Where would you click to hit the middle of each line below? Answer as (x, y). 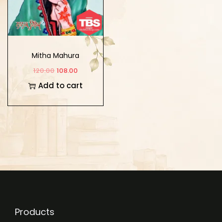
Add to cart (60, 86)
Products (35, 212)
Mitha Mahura (55, 56)
